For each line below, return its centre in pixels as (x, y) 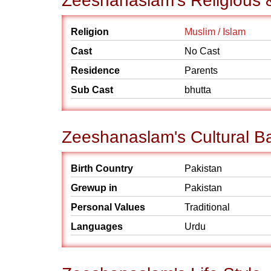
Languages (97, 227)
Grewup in (94, 188)
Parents (201, 70)
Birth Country (102, 168)
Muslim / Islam (215, 32)
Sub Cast (92, 90)
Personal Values (108, 207)
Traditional (207, 207)
